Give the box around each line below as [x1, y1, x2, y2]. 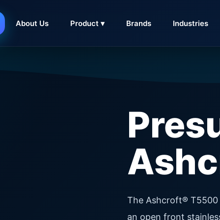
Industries [173, 18, 208, 28]
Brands [126, 18, 151, 28]
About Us [16, 18, 49, 28]
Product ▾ [70, 18, 105, 28]
